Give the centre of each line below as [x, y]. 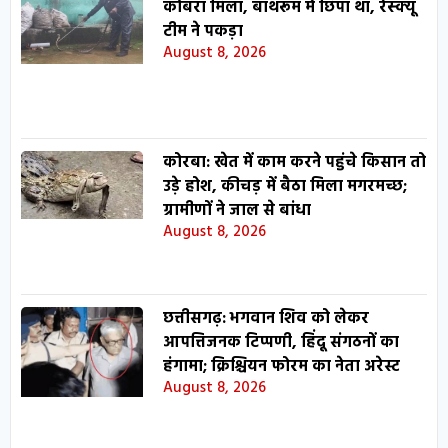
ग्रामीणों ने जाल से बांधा [236, 210]
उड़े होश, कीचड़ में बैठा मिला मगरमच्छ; [284, 186]
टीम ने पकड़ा [202, 32]
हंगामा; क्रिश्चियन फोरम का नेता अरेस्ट [281, 366]
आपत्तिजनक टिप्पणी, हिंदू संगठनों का [280, 342]
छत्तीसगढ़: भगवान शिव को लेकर [265, 318]
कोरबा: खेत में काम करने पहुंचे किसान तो [294, 162]
